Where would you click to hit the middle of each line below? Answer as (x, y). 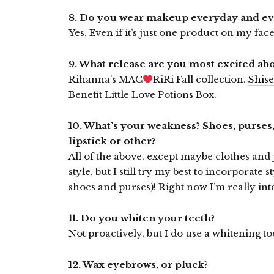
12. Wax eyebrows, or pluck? (138, 265)
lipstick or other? (112, 141)
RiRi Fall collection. (201, 79)
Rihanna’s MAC (106, 79)
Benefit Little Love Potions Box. (143, 94)
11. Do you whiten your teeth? (142, 218)
